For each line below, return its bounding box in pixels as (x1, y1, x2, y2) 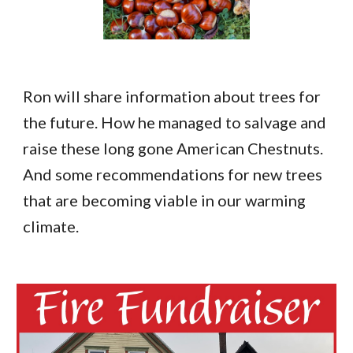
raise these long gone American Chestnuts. (23, 139, 324, 158)
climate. (23, 217, 83, 236)
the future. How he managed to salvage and (23, 113, 327, 132)
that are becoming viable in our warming (23, 191, 307, 210)
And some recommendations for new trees (23, 165, 323, 184)
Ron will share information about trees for (23, 87, 321, 106)
